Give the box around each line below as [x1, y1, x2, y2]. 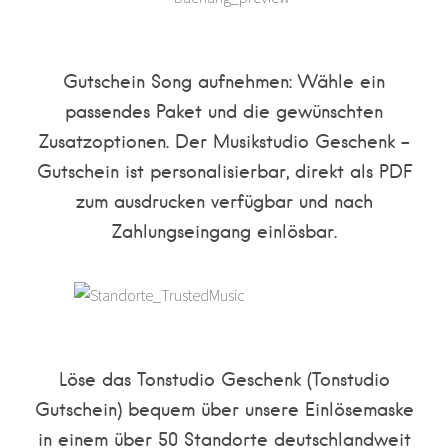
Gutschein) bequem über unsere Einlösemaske [34, 397, 414, 421]
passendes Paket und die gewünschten [65, 99, 383, 123]
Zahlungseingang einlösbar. [111, 219, 337, 243]
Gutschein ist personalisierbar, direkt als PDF [36, 159, 412, 183]
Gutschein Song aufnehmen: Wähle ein [63, 69, 385, 93]
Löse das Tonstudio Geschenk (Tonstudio [58, 367, 390, 391]
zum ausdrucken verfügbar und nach [75, 189, 373, 213]
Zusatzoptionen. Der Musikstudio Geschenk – [38, 129, 410, 153]
